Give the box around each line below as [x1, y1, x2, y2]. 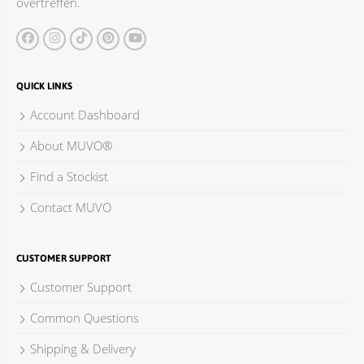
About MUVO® [30, 136, 112, 154]
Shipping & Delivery [30, 340, 136, 357]
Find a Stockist [30, 167, 108, 184]
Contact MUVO [30, 198, 111, 215]
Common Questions [30, 309, 139, 326]
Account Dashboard [30, 106, 140, 123]
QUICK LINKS [16, 78, 72, 92]
